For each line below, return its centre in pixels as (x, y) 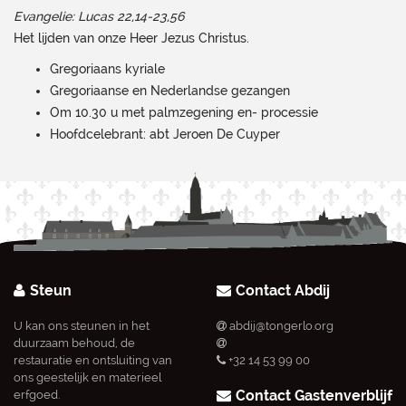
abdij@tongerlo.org (281, 326)
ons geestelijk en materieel (87, 378)
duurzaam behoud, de (74, 343)
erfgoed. (37, 395)
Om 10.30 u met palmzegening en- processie (184, 112)
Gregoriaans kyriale (107, 69)
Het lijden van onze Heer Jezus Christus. (131, 38)
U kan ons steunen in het (82, 326)
